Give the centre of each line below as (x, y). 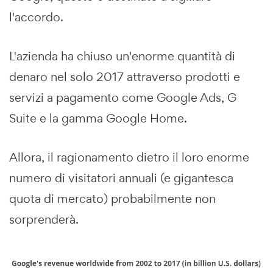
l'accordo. (36, 17)
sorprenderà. (44, 220)
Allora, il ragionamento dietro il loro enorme (129, 158)
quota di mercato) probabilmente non (112, 199)
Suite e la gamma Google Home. (98, 119)
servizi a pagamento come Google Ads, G (123, 98)
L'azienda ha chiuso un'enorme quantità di (122, 56)
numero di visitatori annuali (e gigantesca (121, 178)
